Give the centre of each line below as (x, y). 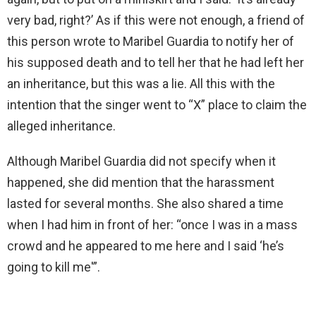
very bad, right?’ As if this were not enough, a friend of (156, 20)
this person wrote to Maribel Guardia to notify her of (151, 41)
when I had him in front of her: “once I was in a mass (152, 224)
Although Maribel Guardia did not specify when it (141, 161)
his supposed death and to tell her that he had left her (156, 62)
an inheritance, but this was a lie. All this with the (141, 83)
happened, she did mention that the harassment (141, 182)
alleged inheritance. (61, 126)
